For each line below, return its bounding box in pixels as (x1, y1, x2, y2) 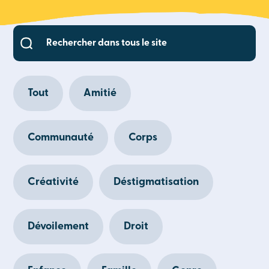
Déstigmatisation (113, 177, 199, 188)
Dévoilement (28, 221, 89, 232)
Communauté (28, 132, 94, 144)
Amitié (83, 88, 117, 99)
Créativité (28, 177, 79, 188)
